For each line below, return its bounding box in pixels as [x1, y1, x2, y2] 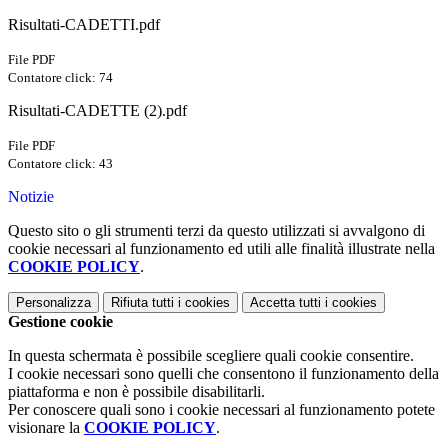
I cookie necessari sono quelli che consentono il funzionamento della [8, 365, 439, 383]
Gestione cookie [8, 313, 113, 331]
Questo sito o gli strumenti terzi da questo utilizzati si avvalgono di [8, 222, 425, 240]
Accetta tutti [250, 295, 321, 311]
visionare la [8, 419, 84, 437]
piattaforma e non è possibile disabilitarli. [8, 383, 265, 401]
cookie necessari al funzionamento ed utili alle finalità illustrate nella [8, 240, 435, 258]
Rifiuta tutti [111, 295, 174, 311]
